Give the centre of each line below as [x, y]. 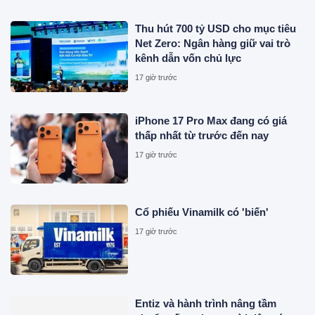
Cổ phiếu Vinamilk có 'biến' [202, 212]
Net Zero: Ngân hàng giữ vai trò [213, 44]
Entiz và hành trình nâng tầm [206, 304]
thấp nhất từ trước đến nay [202, 135]
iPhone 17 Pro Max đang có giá [211, 120]
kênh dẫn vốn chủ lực [188, 58]
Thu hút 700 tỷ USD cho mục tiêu [216, 29]
